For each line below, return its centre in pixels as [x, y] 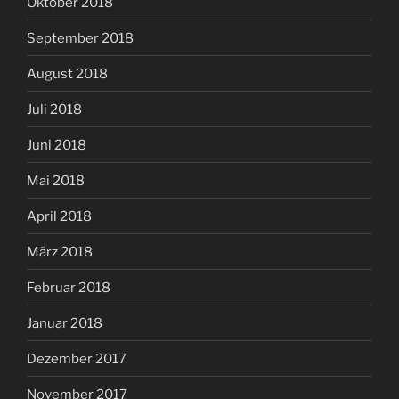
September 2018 [80, 38]
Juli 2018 [54, 109]
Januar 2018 [65, 323]
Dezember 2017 [77, 358]
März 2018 [60, 252]
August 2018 [67, 73]
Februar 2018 [69, 287]
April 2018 [59, 216]
